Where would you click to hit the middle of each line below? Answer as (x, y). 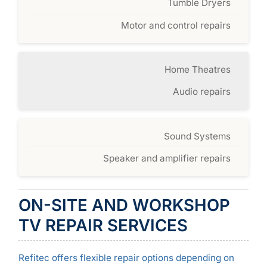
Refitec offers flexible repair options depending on (126, 257)
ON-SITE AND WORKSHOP (124, 205)
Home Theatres (197, 70)
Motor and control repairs (176, 25)
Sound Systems (197, 136)
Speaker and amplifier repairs (167, 159)
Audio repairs (201, 92)
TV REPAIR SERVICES (103, 225)
